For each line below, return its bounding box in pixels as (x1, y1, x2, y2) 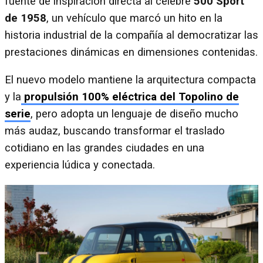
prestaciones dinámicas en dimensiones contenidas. (5, 45, 258, 59)
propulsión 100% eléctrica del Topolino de (21, 90, 239, 104)
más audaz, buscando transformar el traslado (5, 124, 225, 138)
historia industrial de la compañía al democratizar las (5, 28, 258, 42)
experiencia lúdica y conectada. (5, 159, 155, 172)
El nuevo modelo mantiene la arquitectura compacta (5, 73, 256, 87)
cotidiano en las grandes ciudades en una (5, 141, 204, 155)
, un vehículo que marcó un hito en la (46, 11, 222, 25)
